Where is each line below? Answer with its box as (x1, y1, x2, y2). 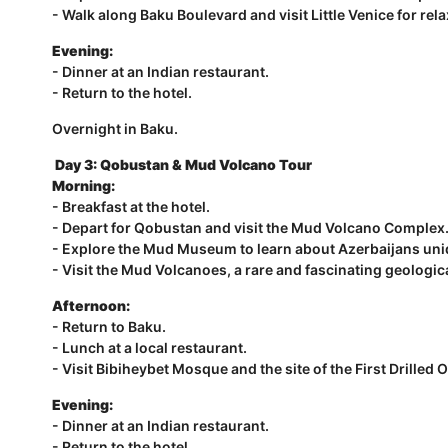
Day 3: (55, 156, 97, 173)
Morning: (52, 177, 115, 194)
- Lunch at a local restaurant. (52, 339, 247, 356)
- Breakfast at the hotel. (52, 198, 210, 215)
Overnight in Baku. (52, 120, 178, 137)
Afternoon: (52, 297, 130, 314)
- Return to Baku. (52, 318, 166, 335)
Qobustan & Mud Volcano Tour (100, 156, 312, 173)
